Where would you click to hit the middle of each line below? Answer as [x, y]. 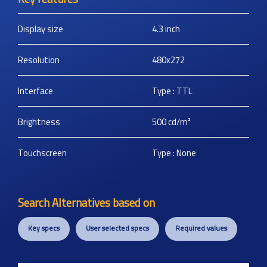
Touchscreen [42, 153]
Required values [201, 228]
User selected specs [117, 228]
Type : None [174, 153]
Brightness [39, 122]
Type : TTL [172, 91]
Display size [41, 29]
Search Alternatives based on [86, 203]
